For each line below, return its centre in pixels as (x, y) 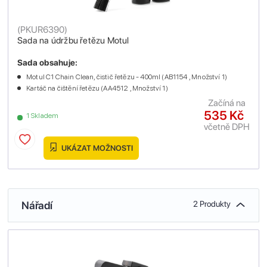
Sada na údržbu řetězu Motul (73, 41)
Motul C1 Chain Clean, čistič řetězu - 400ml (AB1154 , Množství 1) (127, 77)
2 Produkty (212, 204)
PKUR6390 (42, 30)
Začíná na (227, 103)
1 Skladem (43, 116)
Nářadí (37, 206)
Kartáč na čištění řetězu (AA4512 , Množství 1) (97, 89)
